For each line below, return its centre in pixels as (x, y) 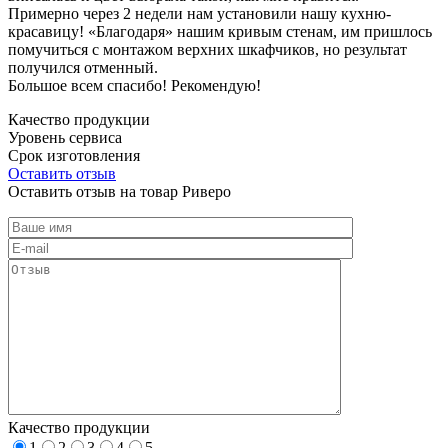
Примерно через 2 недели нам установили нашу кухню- (199, 13)
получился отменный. (83, 67)
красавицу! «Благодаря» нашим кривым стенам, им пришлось (220, 31)
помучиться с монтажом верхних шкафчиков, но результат (207, 49)
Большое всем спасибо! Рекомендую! (134, 85)
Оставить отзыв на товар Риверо (119, 191)
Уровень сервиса (65, 137)
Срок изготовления (74, 155)
